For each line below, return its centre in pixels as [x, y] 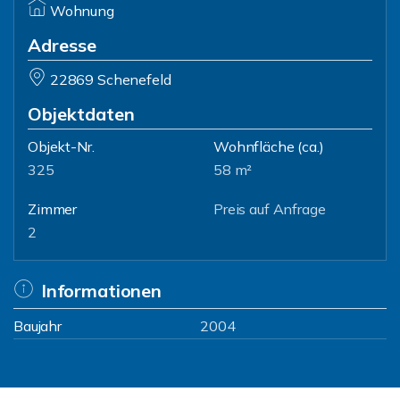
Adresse [62, 45]
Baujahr [37, 326]
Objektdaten [81, 114]
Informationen [101, 291]
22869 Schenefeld [110, 79]
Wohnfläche [254, 146]
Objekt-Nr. [61, 146]
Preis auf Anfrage [270, 209]
